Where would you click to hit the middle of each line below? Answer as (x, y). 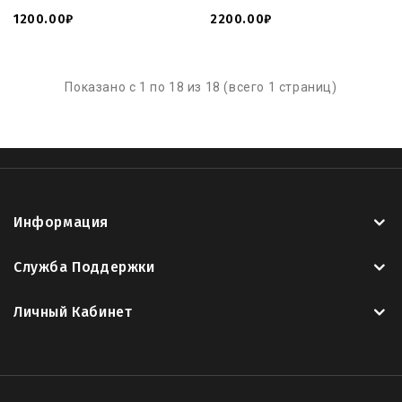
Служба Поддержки (84, 267)
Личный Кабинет (73, 311)
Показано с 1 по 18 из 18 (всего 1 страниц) (201, 87)
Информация (61, 222)
